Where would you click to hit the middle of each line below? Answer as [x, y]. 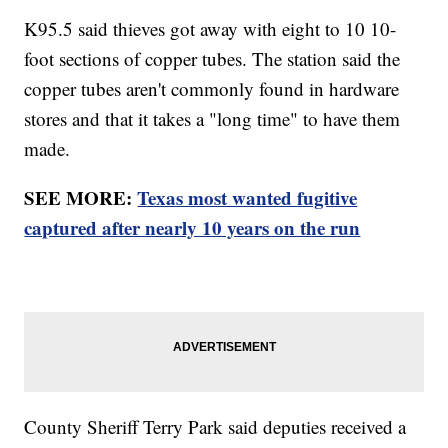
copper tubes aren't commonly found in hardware [212, 89]
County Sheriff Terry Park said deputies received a [215, 427]
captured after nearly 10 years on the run [192, 228]
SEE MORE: [81, 198]
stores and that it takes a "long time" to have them [212, 119]
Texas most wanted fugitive [247, 198]
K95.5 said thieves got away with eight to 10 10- [210, 29]
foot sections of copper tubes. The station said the [212, 59]
